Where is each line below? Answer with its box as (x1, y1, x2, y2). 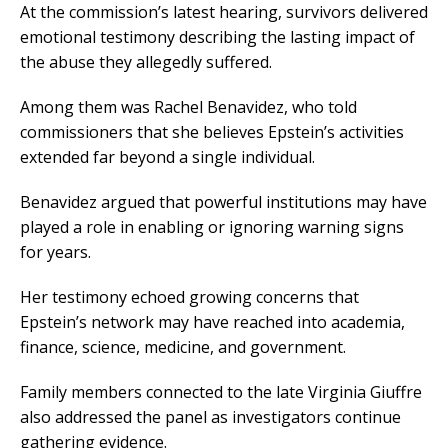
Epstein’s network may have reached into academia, (20, 311, 405, 334)
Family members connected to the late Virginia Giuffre (20, 381, 422, 404)
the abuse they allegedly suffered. (20, 51, 272, 74)
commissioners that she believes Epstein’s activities (20, 121, 404, 144)
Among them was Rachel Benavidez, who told (20, 96, 357, 119)
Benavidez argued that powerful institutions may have (20, 191, 427, 214)
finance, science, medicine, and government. (20, 336, 346, 359)
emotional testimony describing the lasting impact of (20, 26, 415, 49)
